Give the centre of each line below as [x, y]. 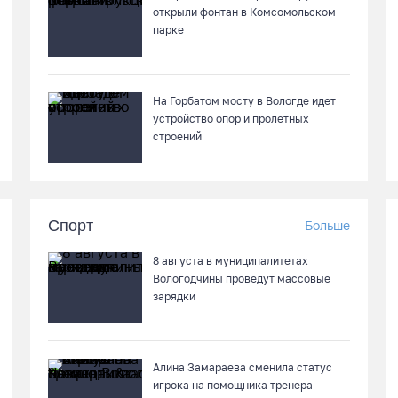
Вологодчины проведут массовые [242, 279]
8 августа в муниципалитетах [231, 261]
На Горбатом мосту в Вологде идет [244, 101]
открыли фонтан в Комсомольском [244, 12]
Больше [327, 225]
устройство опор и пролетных [231, 119]
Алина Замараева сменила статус [243, 367]
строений [177, 136]
